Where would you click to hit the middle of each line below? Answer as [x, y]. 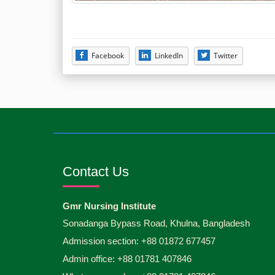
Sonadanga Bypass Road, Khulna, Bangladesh [156, 223]
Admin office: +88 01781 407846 [127, 258]
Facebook [108, 55]
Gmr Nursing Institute [109, 206]
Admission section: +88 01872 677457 [139, 241]
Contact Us [96, 171]
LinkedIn [169, 55]
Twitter [226, 55]
